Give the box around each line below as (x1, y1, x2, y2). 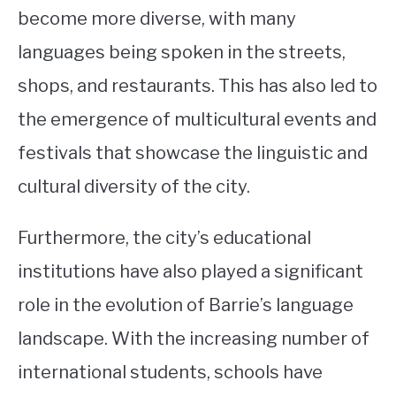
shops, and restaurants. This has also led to (18, 74, 377, 96)
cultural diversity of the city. (18, 175, 250, 197)
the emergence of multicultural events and (18, 108, 377, 130)
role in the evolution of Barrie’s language (18, 293, 354, 316)
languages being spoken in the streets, (18, 41, 346, 63)
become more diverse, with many (18, 7, 296, 29)
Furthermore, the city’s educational (18, 226, 311, 248)
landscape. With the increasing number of (18, 327, 369, 349)
